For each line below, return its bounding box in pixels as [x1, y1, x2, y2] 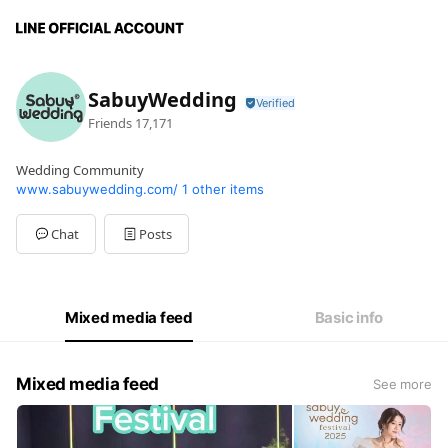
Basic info [314, 308, 384, 327]
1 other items [182, 181, 264, 197]
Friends [88, 113, 132, 132]
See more [372, 376, 432, 392]
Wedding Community [16, 161, 144, 179]
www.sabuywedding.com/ [16, 181, 178, 197]
